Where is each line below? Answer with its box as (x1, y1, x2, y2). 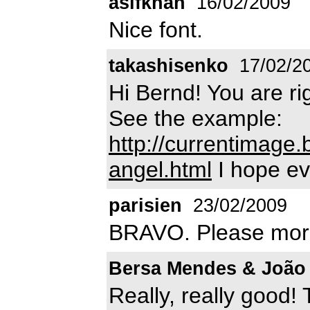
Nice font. (109, 17, 203, 42)
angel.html (109, 156, 212, 182)
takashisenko (109, 55, 228, 76)
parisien (109, 194, 182, 216)
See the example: (109, 105, 282, 131)
